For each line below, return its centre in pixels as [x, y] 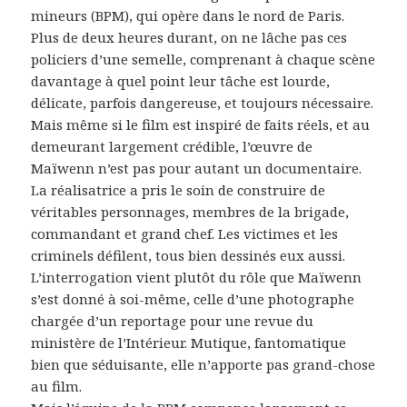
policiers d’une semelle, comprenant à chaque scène [203, 59]
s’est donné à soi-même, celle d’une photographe [193, 298]
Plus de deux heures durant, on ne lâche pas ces [189, 37]
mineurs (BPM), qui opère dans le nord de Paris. [188, 15]
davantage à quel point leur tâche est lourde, [181, 80]
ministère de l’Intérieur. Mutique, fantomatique [189, 342]
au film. [57, 386]
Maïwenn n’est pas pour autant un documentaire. [197, 168]
